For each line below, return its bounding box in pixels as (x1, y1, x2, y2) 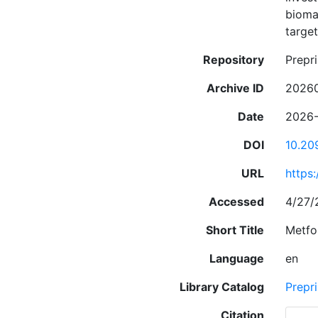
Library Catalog (180, 280, 264, 294)
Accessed (209, 194, 264, 209)
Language (209, 251, 264, 265)
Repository (203, 53, 264, 67)
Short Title (206, 223, 264, 237)
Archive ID (207, 81, 264, 95)
